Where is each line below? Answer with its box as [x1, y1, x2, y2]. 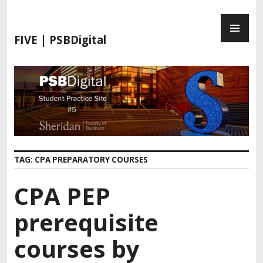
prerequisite [14, 205, 159, 238]
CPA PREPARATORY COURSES [35, 154, 148, 165]
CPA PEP [14, 179, 110, 212]
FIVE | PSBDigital [14, 32, 106, 47]
